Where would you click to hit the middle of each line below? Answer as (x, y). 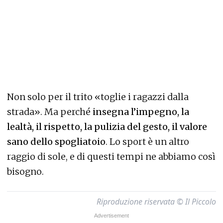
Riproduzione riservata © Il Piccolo (156, 202)
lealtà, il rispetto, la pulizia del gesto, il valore (107, 127)
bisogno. (25, 172)
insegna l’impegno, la (140, 112)
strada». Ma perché (49, 112)
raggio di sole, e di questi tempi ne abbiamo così (111, 157)
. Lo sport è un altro (147, 142)
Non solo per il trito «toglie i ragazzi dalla (98, 97)
